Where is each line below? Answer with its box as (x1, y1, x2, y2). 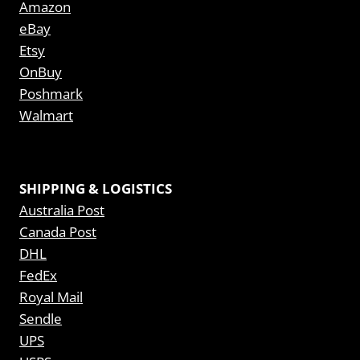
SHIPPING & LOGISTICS (19, 179, 172, 198)
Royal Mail (19, 288, 83, 306)
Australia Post (19, 201, 104, 219)
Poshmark (19, 84, 83, 103)
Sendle (19, 309, 62, 328)
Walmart (19, 106, 73, 125)
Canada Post (19, 223, 96, 241)
